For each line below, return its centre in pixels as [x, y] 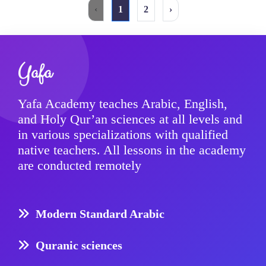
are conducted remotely [80, 166]
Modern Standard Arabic [100, 214]
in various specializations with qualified [123, 135]
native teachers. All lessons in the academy [132, 150]
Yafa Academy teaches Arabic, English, [123, 104]
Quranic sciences [79, 245]
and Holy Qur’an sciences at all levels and [130, 119]
